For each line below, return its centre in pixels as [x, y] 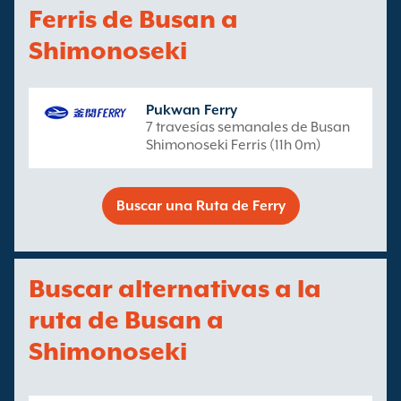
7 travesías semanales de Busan [248, 127]
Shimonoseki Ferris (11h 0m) [234, 145]
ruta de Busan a [126, 320]
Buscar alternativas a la [175, 288]
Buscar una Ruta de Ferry [200, 206]
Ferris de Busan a [133, 19]
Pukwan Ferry [192, 110]
